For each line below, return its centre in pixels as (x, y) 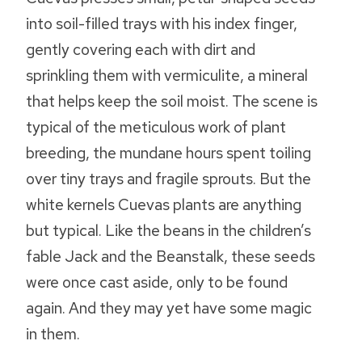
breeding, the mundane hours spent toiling (168, 153)
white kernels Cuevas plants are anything (164, 205)
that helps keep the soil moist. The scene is (172, 101)
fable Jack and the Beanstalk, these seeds (170, 257)
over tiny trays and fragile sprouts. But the (168, 179)
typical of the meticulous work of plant (156, 127)
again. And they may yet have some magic (169, 308)
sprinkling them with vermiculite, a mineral (167, 76)
